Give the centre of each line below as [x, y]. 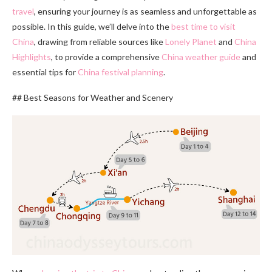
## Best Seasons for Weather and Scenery [93, 98]
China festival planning [121, 72]
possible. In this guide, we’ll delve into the [92, 27]
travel [23, 12]
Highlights [32, 57]
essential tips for [45, 72]
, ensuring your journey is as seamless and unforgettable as [145, 12]
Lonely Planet [191, 42]
